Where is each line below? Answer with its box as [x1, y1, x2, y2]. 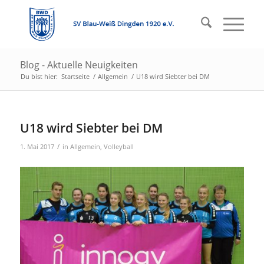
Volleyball [103, 143, 134, 151]
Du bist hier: [20, 72, 58, 81]
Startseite [61, 72, 90, 81]
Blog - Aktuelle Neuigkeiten [19, 58, 138, 71]
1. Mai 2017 [19, 143, 54, 151]
